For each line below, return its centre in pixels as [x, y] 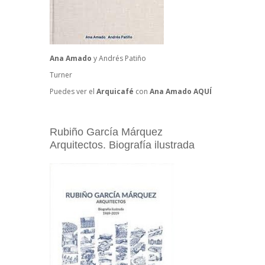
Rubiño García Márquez [106, 132]
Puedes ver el [73, 92]
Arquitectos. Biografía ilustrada [122, 145]
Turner [61, 75]
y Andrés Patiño [119, 59]
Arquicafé [116, 92]
